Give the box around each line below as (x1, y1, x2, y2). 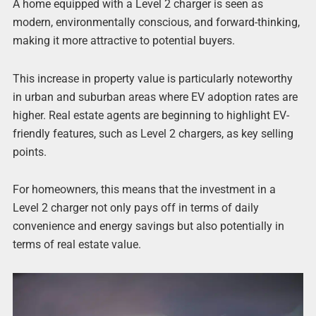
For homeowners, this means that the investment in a (12, 182, 276, 196)
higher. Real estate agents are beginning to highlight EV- (12, 108, 289, 122)
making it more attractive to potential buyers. (12, 34, 235, 48)
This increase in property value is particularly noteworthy (12, 71, 293, 85)
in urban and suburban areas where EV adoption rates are (12, 90, 298, 104)
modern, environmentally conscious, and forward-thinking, (12, 16, 300, 30)
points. (12, 145, 47, 159)
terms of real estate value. (12, 237, 141, 251)
